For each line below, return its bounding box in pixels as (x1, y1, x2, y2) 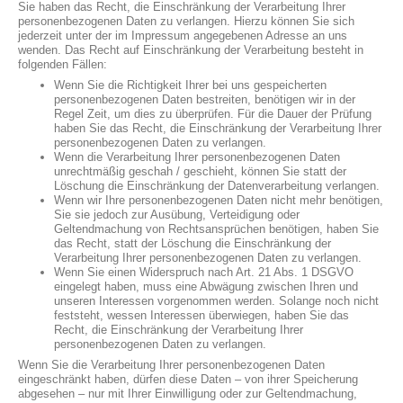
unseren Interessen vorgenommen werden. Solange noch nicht (54, 294, 379, 308)
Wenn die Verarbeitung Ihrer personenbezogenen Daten (54, 150, 340, 164)
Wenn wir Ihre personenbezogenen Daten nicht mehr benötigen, (54, 193, 383, 207)
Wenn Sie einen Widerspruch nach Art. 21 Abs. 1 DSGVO (54, 265, 354, 279)
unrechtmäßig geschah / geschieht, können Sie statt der (54, 165, 346, 178)
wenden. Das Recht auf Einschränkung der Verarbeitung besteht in (18, 43, 363, 57)
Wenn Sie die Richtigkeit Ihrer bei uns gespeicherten (54, 78, 327, 92)
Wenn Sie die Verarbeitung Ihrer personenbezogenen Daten (18, 358, 325, 372)
